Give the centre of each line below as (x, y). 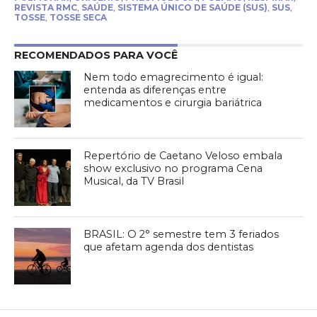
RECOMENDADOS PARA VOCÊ (96, 55)
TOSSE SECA (78, 17)
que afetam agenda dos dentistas (169, 247)
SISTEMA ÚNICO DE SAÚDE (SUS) (192, 7)
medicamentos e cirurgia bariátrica (173, 102)
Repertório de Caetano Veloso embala (183, 155)
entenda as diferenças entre (155, 90)
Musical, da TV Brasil (134, 181)
